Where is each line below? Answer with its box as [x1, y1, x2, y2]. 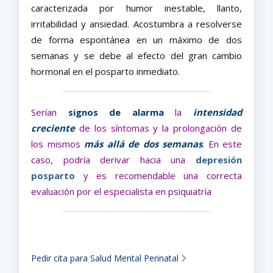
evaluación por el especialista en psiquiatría [31, 185, 211, 198]
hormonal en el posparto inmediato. [31, 65, 180, 78]
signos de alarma [68, 106, 164, 119]
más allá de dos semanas [84, 138, 202, 151]
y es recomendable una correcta [75, 169, 242, 182]
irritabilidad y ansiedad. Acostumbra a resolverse [31, 18, 242, 30]
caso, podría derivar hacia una [31, 154, 186, 166]
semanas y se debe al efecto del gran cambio [31, 49, 242, 62]
